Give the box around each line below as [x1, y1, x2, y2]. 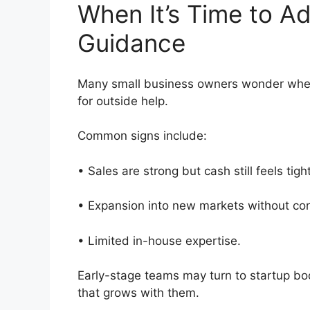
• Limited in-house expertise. [77, 233, 248, 248]
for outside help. [77, 93, 179, 108]
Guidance [77, 28, 199, 58]
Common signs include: [77, 129, 214, 143]
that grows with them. [77, 286, 199, 300]
